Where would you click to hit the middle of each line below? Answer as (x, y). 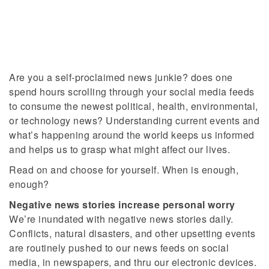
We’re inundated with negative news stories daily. (121, 219)
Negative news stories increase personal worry (122, 205)
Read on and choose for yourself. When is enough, (124, 170)
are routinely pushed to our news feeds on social (119, 248)
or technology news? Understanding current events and (134, 121)
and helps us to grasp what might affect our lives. (119, 150)
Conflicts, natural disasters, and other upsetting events (132, 234)
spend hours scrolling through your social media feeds (132, 92)
